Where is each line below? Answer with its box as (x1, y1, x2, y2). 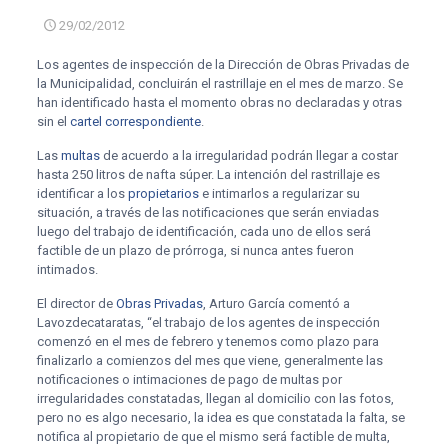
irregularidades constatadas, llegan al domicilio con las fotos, (36, 391, 394, 406)
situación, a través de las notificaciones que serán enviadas (36, 205, 379, 220)
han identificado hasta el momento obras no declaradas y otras (36, 95, 402, 110)
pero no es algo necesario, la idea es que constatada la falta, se (36, 410, 405, 425)
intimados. (36, 262, 98, 277)
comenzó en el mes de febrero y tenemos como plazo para (36, 334, 379, 349)
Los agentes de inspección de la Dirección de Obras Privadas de (36, 57, 409, 72)
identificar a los (36, 186, 128, 201)
